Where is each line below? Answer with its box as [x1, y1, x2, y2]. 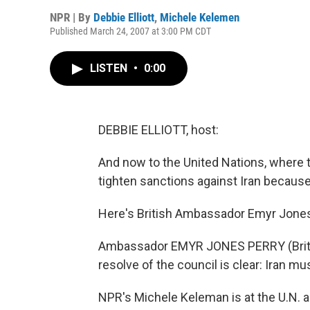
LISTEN [90, 62, 130, 75]
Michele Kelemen [160, 10, 239, 24]
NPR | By [50, 10, 93, 24]
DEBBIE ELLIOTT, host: [98, 122, 219, 137]
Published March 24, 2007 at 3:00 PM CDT [50, 26, 211, 37]
